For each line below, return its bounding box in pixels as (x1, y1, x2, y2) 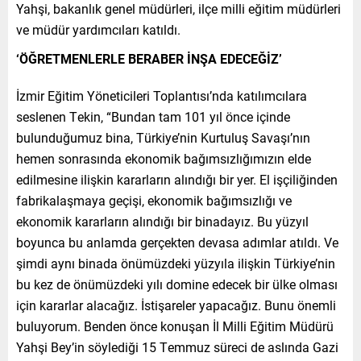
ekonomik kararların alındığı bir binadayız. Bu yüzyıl (16, 212, 309, 230)
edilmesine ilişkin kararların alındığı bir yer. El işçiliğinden (16, 170, 338, 188)
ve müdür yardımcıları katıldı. (16, 20, 180, 38)
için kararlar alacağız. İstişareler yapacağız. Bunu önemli (16, 296, 336, 313)
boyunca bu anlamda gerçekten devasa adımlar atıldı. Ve (16, 233, 338, 251)
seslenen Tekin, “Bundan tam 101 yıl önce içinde (16, 107, 290, 125)
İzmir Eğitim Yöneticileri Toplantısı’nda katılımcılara (16, 86, 307, 104)
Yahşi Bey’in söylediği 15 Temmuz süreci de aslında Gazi (16, 338, 338, 355)
